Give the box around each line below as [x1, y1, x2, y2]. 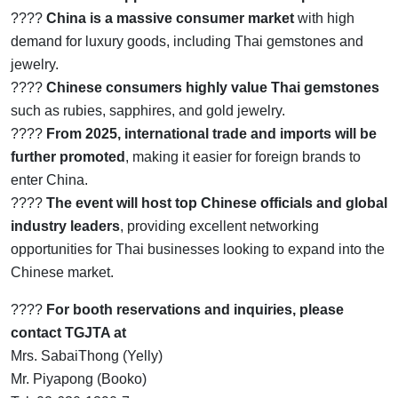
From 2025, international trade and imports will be [46, 125, 377, 141]
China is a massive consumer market [46, 10, 294, 26]
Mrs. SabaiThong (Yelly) [11, 347, 163, 363]
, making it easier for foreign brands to [125, 148, 361, 164]
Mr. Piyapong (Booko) [11, 370, 147, 386]
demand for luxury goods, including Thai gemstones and [11, 33, 363, 49]
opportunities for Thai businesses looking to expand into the [11, 241, 385, 257]
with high [294, 10, 354, 26]
